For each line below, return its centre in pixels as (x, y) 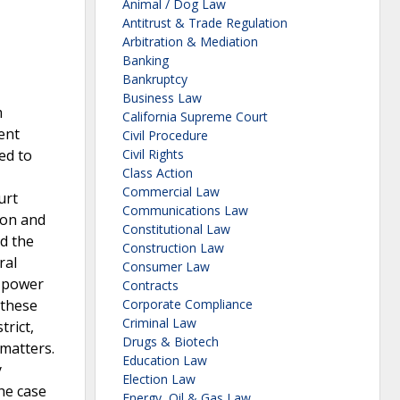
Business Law (162, 98)
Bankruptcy (155, 79)
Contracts (150, 286)
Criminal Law (159, 323)
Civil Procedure (165, 136)
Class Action (158, 173)
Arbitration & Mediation (190, 42)
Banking (146, 61)
